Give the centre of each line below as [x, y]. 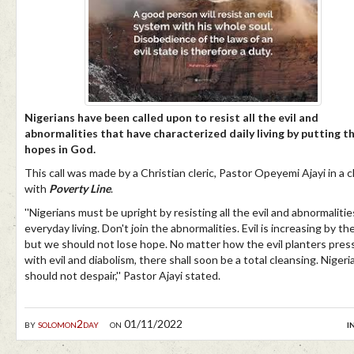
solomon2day [68, 324]
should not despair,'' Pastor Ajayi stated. [122, 276]
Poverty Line [80, 189]
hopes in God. [61, 149]
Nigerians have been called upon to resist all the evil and [171, 118]
